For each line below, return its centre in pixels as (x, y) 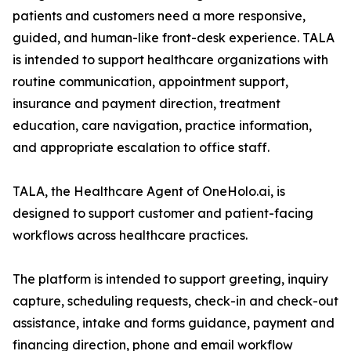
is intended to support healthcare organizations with (170, 60)
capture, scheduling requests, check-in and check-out (175, 301)
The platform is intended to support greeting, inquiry (170, 279)
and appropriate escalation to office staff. (141, 148)
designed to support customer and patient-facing (163, 213)
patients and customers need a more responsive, (159, 16)
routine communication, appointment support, (150, 82)
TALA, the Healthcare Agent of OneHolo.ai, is (149, 192)
